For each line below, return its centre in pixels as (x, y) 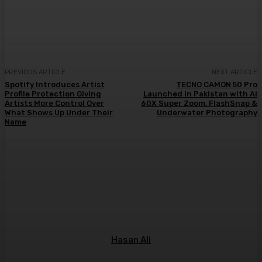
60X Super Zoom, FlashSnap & (199, 103)
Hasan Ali (131, 239)
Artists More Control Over (54, 103)
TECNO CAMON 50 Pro (216, 84)
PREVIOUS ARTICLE (35, 72)
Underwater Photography (207, 112)
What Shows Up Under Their (59, 112)
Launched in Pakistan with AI (200, 94)
